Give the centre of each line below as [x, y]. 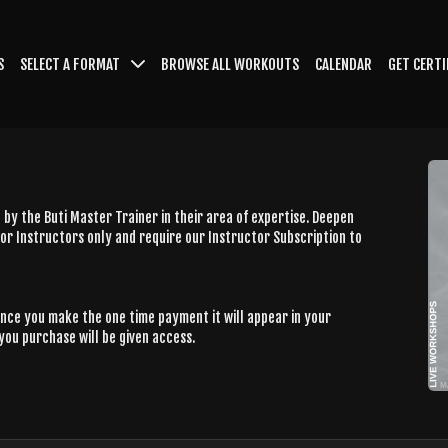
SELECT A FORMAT [71, 64]
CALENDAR [343, 64]
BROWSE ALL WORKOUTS [230, 64]
